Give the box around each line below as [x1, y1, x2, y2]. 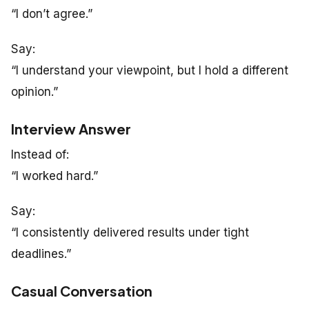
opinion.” [11, 84, 58, 99]
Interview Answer [11, 119, 131, 137]
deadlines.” [11, 246, 71, 261]
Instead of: [11, 147, 69, 161]
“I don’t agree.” [11, 6, 92, 21]
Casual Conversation [11, 281, 152, 299]
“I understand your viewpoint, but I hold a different [11, 63, 288, 77]
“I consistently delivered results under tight [11, 225, 249, 239]
